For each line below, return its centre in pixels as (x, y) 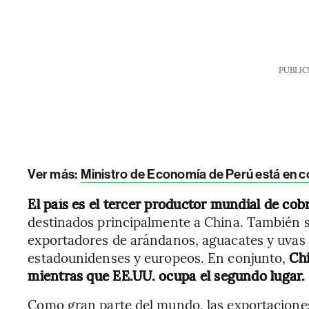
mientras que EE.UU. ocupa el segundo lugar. (167, 275)
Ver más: (54, 174)
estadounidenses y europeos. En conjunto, (159, 257)
